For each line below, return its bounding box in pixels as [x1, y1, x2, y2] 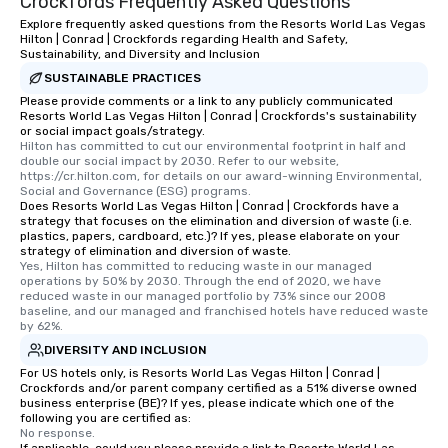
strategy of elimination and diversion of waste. [20, 244, 291, 258]
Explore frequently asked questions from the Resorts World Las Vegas [20, 17, 426, 31]
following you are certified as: [20, 411, 191, 425]
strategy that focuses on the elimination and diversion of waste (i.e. [20, 214, 412, 228]
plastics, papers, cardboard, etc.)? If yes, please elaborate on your [20, 229, 400, 243]
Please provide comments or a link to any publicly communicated [20, 94, 393, 108]
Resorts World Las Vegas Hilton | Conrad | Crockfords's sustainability [20, 109, 417, 123]
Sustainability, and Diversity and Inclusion [20, 47, 260, 61]
